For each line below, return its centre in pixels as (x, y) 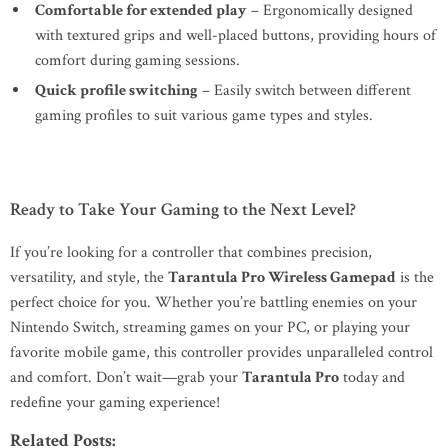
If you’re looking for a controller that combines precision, (191, 252)
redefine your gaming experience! (115, 402)
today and (372, 377)
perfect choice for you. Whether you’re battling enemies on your (213, 302)
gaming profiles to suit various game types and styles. (204, 115)
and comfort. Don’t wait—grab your (126, 377)
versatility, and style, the (89, 277)
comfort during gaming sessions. (137, 60)
